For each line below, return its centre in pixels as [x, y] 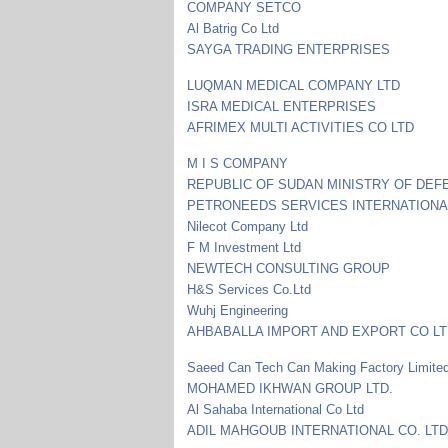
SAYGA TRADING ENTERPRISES [289, 49]
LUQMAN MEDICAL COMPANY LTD [294, 85]
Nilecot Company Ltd [248, 226]
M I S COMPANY [238, 163]
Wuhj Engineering [238, 310]
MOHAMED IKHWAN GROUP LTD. [290, 388]
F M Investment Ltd [244, 247]
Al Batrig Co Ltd [233, 28]
